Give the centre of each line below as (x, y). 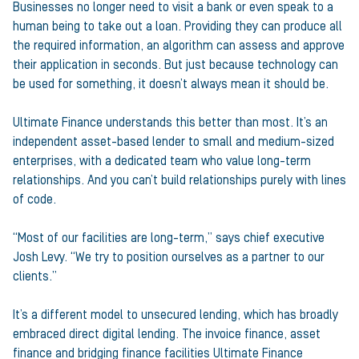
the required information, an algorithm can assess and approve (179, 46)
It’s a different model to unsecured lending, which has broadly (175, 315)
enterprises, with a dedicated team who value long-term (162, 161)
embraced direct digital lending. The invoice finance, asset (167, 334)
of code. (34, 200)
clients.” (35, 276)
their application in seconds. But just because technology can (175, 65)
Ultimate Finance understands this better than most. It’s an (170, 123)
